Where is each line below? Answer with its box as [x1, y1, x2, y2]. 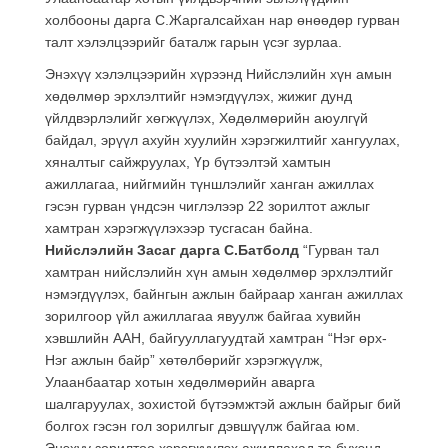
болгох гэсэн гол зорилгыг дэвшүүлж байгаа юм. [45, 417, 360, 434]
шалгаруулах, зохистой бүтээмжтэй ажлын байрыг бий [45, 395, 401, 412]
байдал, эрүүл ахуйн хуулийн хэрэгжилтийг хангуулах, [45, 131, 400, 148]
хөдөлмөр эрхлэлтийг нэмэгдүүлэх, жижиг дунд [45, 87, 352, 104]
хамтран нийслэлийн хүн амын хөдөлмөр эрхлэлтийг [45, 263, 393, 280]
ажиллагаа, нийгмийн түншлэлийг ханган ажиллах [45, 175, 374, 192]
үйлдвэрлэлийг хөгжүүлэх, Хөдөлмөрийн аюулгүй [45, 109, 368, 126]
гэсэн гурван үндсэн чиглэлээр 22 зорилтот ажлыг [45, 197, 370, 214]
